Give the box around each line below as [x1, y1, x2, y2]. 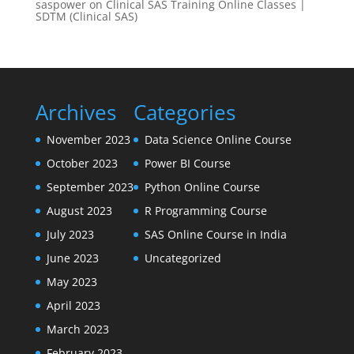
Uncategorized [144, 250, 221, 265]
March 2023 [46, 322, 109, 337]
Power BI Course [144, 156, 231, 171]
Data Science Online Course [144, 132, 292, 147]
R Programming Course [144, 203, 267, 218]
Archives [35, 98, 116, 126]
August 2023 [46, 203, 112, 218]
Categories [133, 98, 235, 126]
